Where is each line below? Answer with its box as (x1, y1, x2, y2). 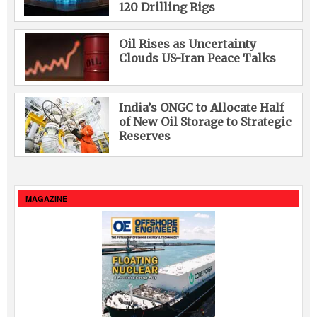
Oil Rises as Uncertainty (118, 36, 256, 51)
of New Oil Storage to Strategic (118, 114, 292, 129)
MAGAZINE (25, 192, 67, 204)
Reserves (118, 128, 171, 143)
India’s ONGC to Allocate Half (118, 100, 284, 115)
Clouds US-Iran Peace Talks (118, 50, 276, 65)
